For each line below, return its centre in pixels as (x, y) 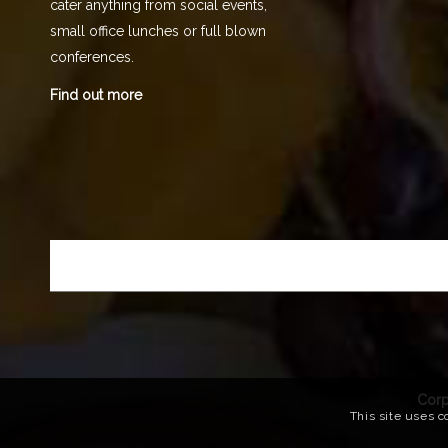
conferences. (92, 57)
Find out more (96, 95)
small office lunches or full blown (158, 31)
